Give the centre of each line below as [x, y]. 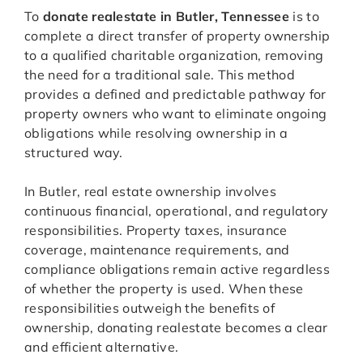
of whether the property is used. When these [164, 289]
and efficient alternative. [102, 347]
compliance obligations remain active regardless [177, 269]
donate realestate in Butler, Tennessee [166, 17]
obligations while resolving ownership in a [156, 133]
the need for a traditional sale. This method [160, 75]
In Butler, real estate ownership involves [151, 192]
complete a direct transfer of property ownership [177, 36]
